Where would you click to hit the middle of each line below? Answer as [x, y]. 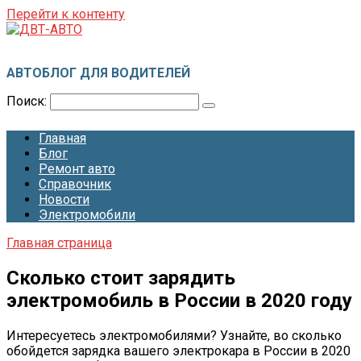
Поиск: [28, 101]
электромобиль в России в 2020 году [179, 300]
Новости [64, 199]
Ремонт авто [77, 169]
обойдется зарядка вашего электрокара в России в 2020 [178, 351]
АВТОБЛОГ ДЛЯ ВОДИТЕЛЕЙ [98, 73]
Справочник [75, 184]
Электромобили [87, 215]
